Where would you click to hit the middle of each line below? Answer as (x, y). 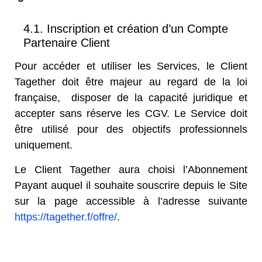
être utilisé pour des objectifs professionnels (131, 129)
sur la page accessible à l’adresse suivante (131, 201)
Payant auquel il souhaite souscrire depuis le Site (131, 185)
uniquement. (45, 145)
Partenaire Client (67, 43)
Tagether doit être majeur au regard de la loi (131, 82)
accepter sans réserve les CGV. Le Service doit (131, 113)
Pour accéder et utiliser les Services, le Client (131, 66)
